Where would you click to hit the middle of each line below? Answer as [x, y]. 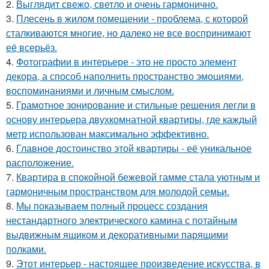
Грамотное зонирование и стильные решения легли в [136, 105]
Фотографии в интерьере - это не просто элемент [126, 62]
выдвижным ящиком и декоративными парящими [117, 235]
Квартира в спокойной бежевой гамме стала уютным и [138, 177]
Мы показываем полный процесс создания [112, 206]
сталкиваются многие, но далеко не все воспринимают [128, 33]
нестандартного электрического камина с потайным [122, 220]
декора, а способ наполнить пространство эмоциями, [125, 76]
